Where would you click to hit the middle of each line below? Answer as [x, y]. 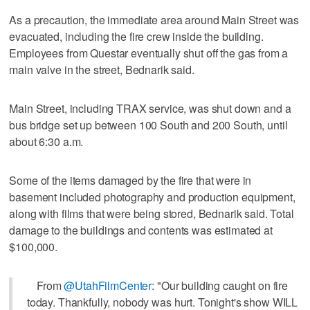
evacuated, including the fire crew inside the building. [136, 36]
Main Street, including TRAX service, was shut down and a [150, 108]
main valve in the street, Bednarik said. [102, 69]
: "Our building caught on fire [220, 285]
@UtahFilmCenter [108, 285]
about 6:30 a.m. [46, 141]
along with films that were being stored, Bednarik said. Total [152, 213]
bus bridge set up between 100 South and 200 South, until [148, 125]
